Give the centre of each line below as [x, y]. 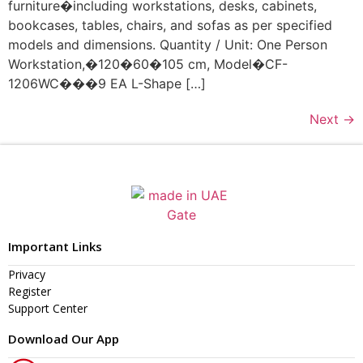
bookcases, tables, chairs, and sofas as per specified [170, 25]
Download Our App [64, 338]
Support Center [48, 308]
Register [30, 291]
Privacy [27, 274]
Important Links [55, 246]
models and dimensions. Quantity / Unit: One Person [168, 44]
